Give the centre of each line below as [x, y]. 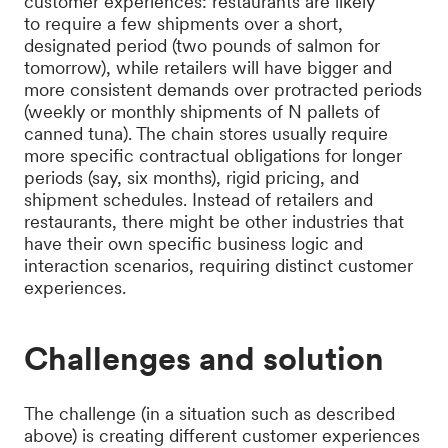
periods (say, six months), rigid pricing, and [191, 177]
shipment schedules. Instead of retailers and [198, 199]
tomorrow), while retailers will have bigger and [208, 67]
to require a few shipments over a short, [183, 23]
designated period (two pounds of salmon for [202, 45]
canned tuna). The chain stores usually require [206, 133]
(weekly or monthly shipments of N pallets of [202, 111]
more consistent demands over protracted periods [223, 89]
